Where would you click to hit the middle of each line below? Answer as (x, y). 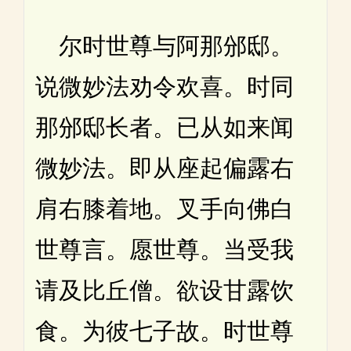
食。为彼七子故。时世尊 (165, 331)
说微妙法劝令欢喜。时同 (165, 86)
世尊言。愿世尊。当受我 (165, 249)
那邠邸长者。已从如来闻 (165, 127)
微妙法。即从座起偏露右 (165, 168)
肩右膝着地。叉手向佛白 (165, 208)
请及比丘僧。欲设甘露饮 (165, 290)
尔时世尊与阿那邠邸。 (165, 45)
